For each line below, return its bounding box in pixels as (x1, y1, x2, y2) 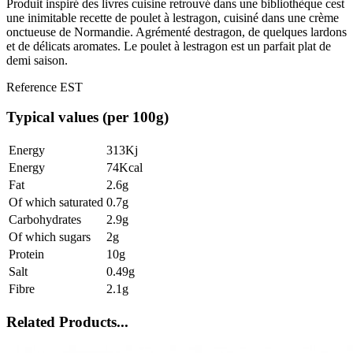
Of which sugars (9, 230, 91, 243)
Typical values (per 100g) (6, 109, 169, 126)
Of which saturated (9, 195, 103, 209)
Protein (9, 247, 44, 261)
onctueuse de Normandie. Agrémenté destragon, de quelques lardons (6, 24, 347, 39)
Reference (6, 80, 60, 94)
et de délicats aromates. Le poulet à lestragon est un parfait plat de (6, 39, 331, 53)
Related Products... (6, 313, 128, 330)
